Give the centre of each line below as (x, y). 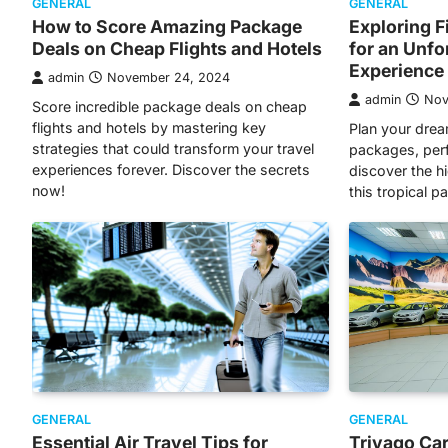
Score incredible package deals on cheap (169, 107)
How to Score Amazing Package (167, 27)
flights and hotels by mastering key (149, 128)
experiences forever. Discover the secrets (171, 170)
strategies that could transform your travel (173, 149)
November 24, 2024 (168, 78)
